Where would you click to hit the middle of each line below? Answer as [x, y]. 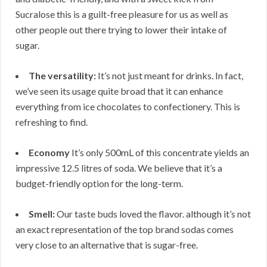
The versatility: [62, 75]
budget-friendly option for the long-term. [99, 183]
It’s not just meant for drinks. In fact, [170, 75]
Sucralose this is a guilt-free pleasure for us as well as [122, 14]
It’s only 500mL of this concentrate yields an [159, 152]
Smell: [42, 213]
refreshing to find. [52, 122]
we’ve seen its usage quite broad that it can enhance [119, 91]
